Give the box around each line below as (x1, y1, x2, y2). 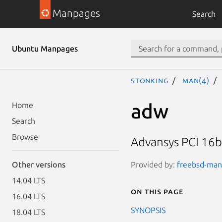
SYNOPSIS (131, 205, 166, 215)
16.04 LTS (12, 192, 45, 201)
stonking (131, 76, 169, 85)
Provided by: (131, 160, 177, 169)
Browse (12, 132, 38, 141)
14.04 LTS (12, 176, 45, 185)
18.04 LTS (12, 208, 45, 217)
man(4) (182, 76, 210, 85)
